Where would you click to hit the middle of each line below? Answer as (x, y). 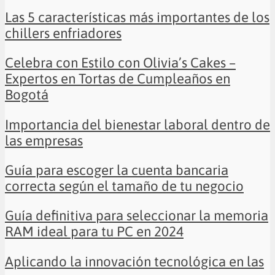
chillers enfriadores (63, 33)
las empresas (44, 140)
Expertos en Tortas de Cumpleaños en (118, 79)
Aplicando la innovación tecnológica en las (134, 261)
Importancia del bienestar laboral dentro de (137, 124)
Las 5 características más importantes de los (137, 17)
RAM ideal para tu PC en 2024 (94, 232)
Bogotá (27, 95)
